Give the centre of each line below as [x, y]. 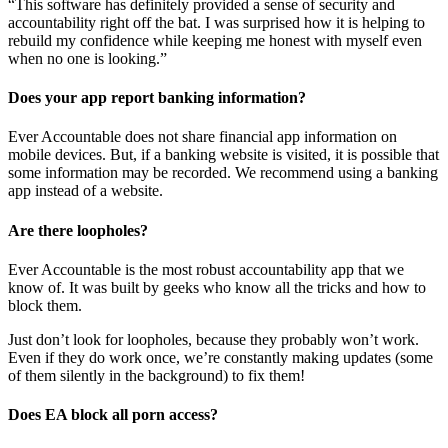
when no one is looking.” [87, 58]
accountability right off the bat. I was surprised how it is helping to [216, 22]
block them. [45, 306]
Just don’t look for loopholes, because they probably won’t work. [213, 340]
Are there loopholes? [78, 230]
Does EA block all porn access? [113, 415]
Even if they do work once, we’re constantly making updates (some [220, 358]
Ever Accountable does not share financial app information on [202, 137]
